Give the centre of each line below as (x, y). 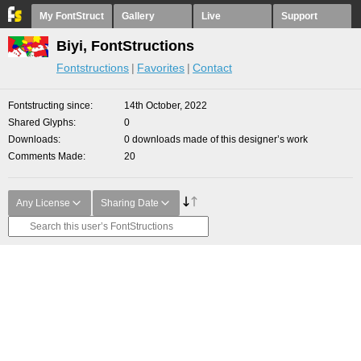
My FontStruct (72, 16)
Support (299, 16)
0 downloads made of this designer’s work (216, 139)
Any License (43, 203)
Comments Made (46, 156)
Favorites (161, 68)
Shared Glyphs (41, 122)
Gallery (138, 16)
